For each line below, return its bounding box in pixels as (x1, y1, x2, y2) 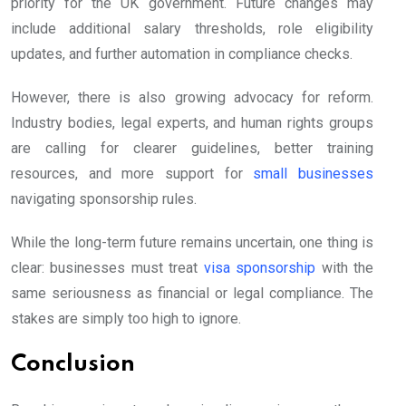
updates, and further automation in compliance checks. (11, 44, 353, 63)
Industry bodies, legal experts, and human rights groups (11, 113, 373, 131)
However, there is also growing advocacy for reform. (11, 88, 373, 106)
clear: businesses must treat (11, 258, 204, 276)
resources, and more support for (11, 164, 254, 182)
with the (315, 258, 374, 276)
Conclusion (11, 353, 135, 376)
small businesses (253, 164, 374, 182)
